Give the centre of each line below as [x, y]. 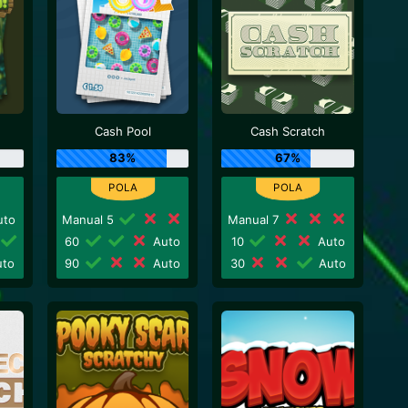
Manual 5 [89, 219]
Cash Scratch [288, 131]
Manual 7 [255, 219]
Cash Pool [122, 131]
